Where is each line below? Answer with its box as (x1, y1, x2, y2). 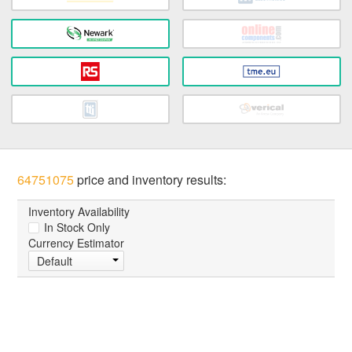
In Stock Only (41, 219, 111, 236)
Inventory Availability (28, 203, 130, 220)
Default (37, 253, 73, 269)
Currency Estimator (28, 235, 125, 251)
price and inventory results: (74, 170, 227, 189)
